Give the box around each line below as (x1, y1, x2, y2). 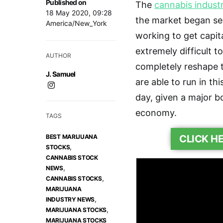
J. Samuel (46, 69, 76, 78)
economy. (135, 107, 177, 118)
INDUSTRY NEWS (46, 195, 95, 203)
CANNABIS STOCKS (46, 174, 102, 182)
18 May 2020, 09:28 (46, 8, 112, 17)
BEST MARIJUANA (46, 132, 98, 140)
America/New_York (46, 18, 107, 27)
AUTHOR (46, 51, 71, 59)
